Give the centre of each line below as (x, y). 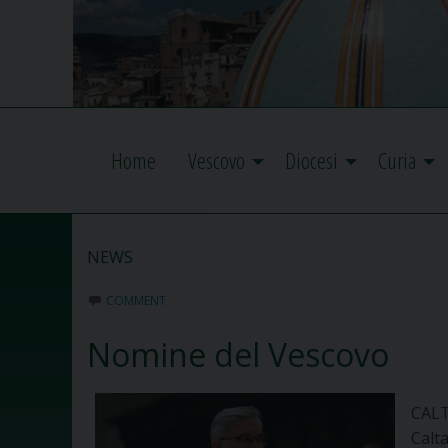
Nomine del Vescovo (238, 355)
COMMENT (136, 301)
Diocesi (311, 161)
